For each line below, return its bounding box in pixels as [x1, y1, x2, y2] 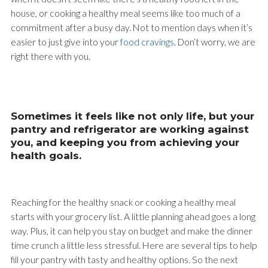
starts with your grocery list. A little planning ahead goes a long [10, 211, 255, 223]
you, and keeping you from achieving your [10, 136, 239, 148]
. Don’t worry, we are [173, 36, 255, 47]
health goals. [10, 149, 81, 162]
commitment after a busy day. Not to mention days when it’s [10, 22, 252, 33]
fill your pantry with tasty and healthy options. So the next [10, 254, 238, 266]
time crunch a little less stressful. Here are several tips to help [10, 240, 257, 251]
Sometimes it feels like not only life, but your [10, 109, 254, 122]
